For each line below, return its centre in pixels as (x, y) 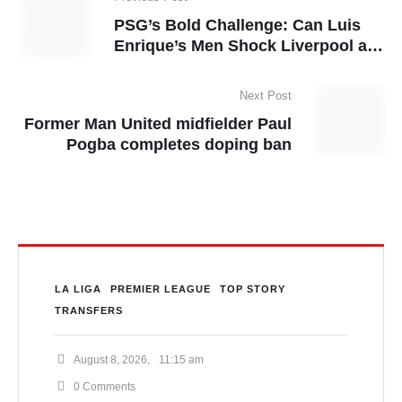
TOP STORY (253, 288)
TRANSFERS (89, 310)
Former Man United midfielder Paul (158, 123)
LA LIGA (78, 288)
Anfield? (146, 66)
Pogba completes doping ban (179, 144)
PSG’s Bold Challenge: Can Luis (237, 25)
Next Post (266, 95)
